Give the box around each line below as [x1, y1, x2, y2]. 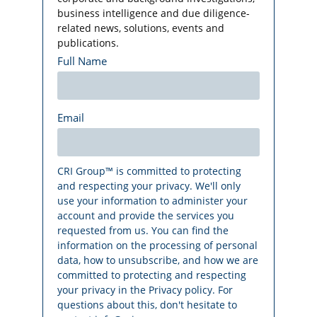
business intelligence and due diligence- [57, 6, 250, 21]
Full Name [57, 54, 107, 69]
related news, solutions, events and [57, 21, 224, 35]
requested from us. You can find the [57, 224, 229, 238]
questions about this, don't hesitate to [57, 298, 237, 312]
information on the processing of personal [57, 238, 258, 253]
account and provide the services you [57, 209, 234, 223]
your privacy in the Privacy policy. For [57, 283, 233, 297]
